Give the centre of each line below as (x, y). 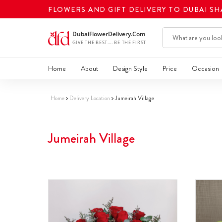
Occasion (205, 69)
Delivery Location (90, 98)
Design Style (130, 69)
